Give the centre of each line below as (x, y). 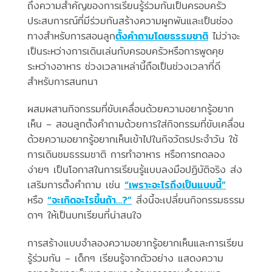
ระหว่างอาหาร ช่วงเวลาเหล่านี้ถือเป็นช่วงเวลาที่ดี (124, 66)
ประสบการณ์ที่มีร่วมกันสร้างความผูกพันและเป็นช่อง (130, 21)
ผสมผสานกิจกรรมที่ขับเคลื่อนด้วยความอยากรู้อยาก (131, 109)
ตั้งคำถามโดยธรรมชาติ (162, 36)
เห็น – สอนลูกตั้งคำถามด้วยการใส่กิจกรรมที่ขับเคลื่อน (136, 124)
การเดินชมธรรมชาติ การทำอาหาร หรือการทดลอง (126, 155)
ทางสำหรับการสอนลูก (71, 36)
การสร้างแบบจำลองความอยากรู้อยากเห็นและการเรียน (135, 243)
